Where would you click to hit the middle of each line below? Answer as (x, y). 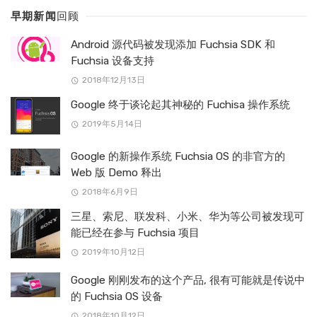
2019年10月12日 (113, 252)
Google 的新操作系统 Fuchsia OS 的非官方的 (178, 156)
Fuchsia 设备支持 (113, 60)
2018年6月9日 (110, 191)
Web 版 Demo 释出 (116, 172)
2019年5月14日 (112, 124)
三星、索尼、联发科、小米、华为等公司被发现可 (188, 216)
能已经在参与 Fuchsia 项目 (135, 232)
